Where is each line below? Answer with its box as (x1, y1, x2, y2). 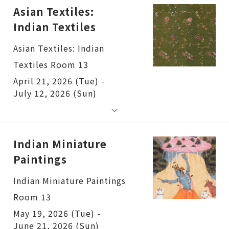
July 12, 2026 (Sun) (13, 86, 97, 99)
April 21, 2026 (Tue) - (13, 74, 105, 87)
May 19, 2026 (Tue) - (13, 207, 101, 219)
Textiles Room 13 (13, 58, 88, 71)
